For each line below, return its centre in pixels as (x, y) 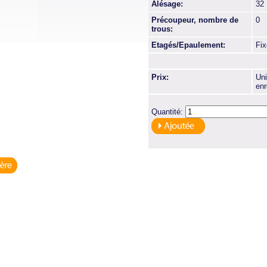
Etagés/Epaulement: (188, 45)
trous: (162, 29)
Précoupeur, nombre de (195, 20)
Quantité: (168, 112)
